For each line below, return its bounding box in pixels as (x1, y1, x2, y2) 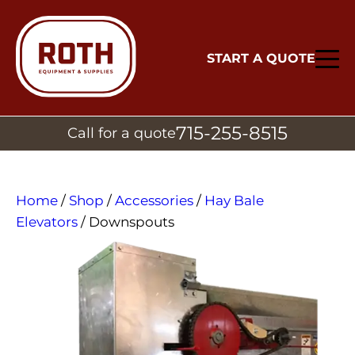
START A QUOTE (207, 50, 315, 66)
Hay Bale (204, 193, 264, 209)
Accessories (115, 193, 193, 209)
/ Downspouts (78, 214, 174, 231)
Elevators (16, 214, 78, 231)
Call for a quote (67, 124, 176, 143)
